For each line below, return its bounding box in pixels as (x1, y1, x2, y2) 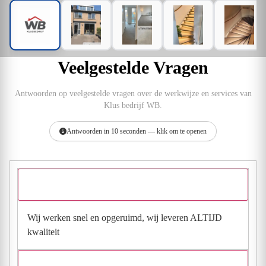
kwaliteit (27, 226, 59, 237)
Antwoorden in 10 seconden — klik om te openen (66, 126, 207, 135)
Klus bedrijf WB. (104, 100, 162, 110)
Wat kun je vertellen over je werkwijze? (52, 179, 195, 189)
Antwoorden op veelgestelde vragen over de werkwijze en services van (14, 88, 252, 98)
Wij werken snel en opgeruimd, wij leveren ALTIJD (27, 212, 222, 223)
